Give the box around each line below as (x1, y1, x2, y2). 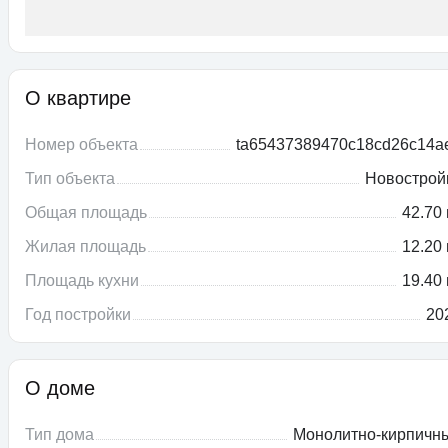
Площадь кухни (25, 272, 139, 290)
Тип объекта (25, 170, 115, 188)
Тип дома (25, 426, 94, 444)
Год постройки (25, 306, 131, 324)
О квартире (25, 87, 131, 110)
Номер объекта (25, 136, 138, 154)
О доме (25, 377, 95, 400)
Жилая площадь (25, 238, 146, 256)
